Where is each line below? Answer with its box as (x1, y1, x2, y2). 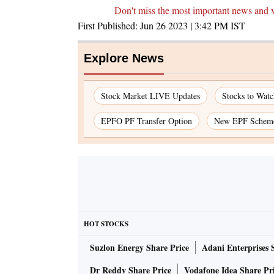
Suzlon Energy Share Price (90, 241, 189, 254)
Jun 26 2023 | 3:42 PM (140, 19, 228, 32)
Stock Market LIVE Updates (101, 90, 200, 102)
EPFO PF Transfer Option (101, 115, 192, 127)
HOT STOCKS (84, 219, 128, 229)
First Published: (78, 19, 140, 32)
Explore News (84, 51, 164, 65)
